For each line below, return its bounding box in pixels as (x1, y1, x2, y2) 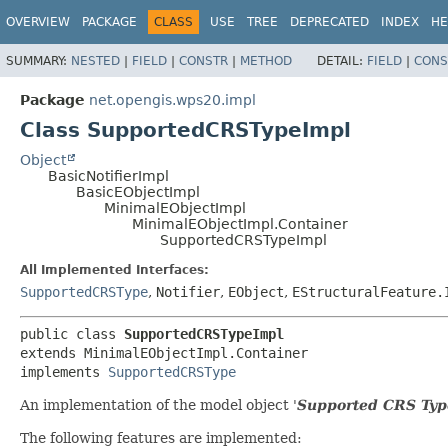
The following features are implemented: (20, 429, 302, 446)
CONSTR (179, 53, 228, 68)
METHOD (240, 53, 292, 68)
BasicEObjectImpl (76, 183, 200, 200)
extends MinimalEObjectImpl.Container (20, 344, 308, 361)
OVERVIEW (6, 15, 70, 29)
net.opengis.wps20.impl (89, 91, 256, 108)
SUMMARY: (6, 53, 71, 68)
